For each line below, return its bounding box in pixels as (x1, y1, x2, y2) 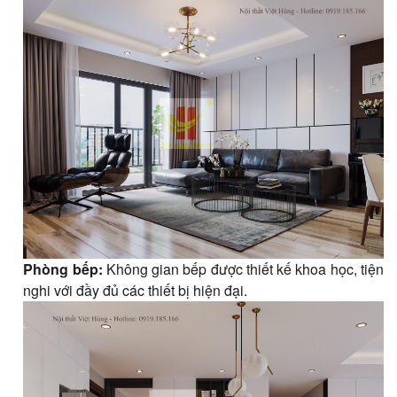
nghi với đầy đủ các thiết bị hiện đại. (23, 279, 248, 300)
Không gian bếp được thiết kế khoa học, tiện (102, 258, 385, 279)
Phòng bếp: (23, 258, 103, 279)
